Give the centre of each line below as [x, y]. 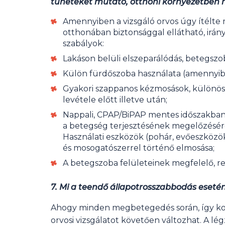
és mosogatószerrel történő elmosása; [138, 148]
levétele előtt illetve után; [115, 99]
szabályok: [83, 43]
